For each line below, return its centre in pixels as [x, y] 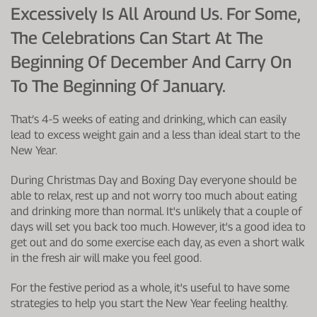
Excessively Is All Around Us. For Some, [155, 13]
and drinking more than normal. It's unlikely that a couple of [156, 211]
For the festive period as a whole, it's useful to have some [150, 287]
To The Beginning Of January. [118, 85]
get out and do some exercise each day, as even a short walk [157, 242]
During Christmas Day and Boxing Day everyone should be [154, 180]
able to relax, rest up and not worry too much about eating [154, 195]
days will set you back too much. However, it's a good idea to [158, 226]
